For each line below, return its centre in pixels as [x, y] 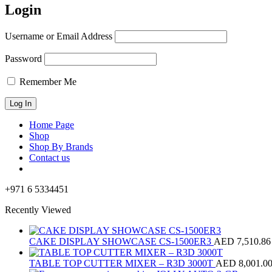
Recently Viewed [38, 209]
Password [23, 58]
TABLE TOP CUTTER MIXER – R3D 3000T [122, 263]
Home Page [52, 124]
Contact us [49, 157]
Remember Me [47, 81]
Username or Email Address [59, 36]
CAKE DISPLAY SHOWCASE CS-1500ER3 [121, 241]
